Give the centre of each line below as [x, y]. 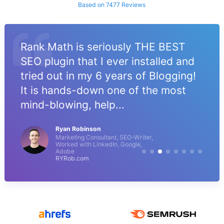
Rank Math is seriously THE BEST [102, 47]
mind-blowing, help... [72, 105]
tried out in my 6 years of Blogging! [108, 76]
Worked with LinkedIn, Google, [98, 144]
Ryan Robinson [78, 129]
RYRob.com [72, 158]
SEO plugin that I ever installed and [107, 61]
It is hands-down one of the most [103, 90]
